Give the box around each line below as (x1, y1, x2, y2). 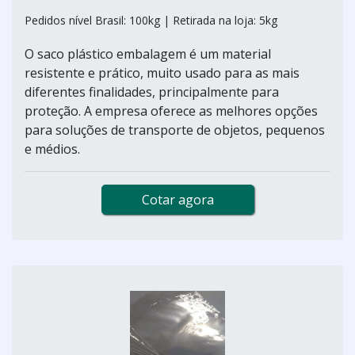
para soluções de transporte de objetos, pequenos (25, 120, 325, 139)
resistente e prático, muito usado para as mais (25, 63, 300, 82)
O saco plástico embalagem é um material (25, 44, 271, 63)
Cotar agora (141, 190, 214, 208)
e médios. (25, 139, 80, 158)
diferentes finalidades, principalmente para (25, 82, 279, 101)
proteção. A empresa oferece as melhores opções (25, 101, 318, 120)
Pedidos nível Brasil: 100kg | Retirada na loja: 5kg (25, 12, 277, 28)
